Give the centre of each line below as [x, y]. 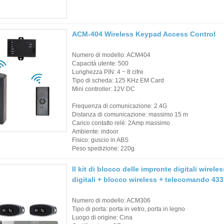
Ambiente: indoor [95, 131]
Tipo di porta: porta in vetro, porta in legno [128, 209]
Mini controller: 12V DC [103, 89]
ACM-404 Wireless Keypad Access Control [144, 34]
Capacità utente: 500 [100, 63]
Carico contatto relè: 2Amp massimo [121, 123]
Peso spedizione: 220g [103, 148]
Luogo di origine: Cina [102, 217]
